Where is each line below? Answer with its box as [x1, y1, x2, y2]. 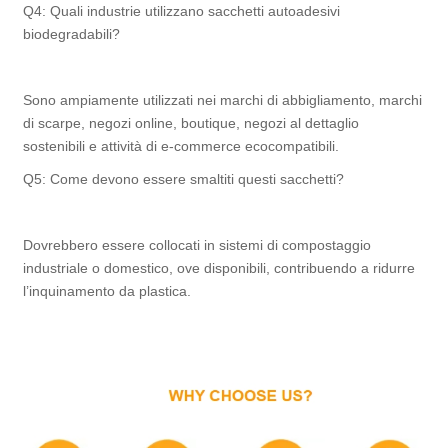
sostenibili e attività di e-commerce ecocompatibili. [23, 137, 340, 154]
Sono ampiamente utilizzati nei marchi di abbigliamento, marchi [23, 91, 423, 108]
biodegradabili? [23, 25, 121, 42]
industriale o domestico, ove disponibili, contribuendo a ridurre [23, 259, 416, 276]
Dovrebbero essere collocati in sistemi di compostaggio [23, 236, 372, 253]
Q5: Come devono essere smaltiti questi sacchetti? [23, 170, 345, 187]
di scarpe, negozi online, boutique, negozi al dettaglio [23, 114, 360, 131]
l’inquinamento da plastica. [23, 282, 192, 299]
